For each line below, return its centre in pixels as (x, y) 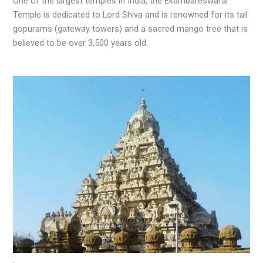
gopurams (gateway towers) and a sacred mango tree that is (131, 29)
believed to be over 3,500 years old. (81, 43)
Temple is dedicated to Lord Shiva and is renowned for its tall (131, 15)
